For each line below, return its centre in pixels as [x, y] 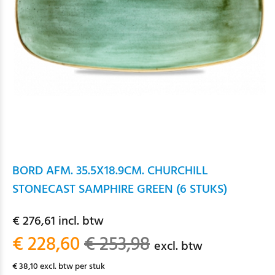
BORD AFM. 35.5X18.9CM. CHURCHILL [110, 171]
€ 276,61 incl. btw [58, 222]
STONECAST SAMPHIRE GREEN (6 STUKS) [120, 190]
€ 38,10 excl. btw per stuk [59, 267]
